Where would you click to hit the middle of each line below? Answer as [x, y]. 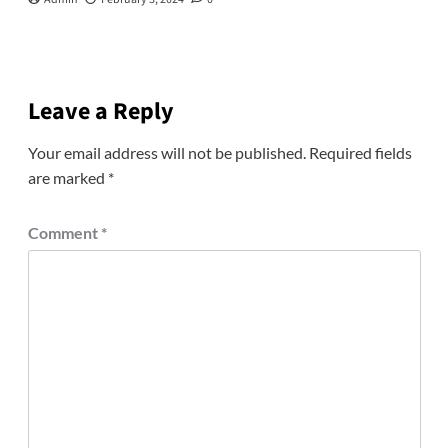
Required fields [360, 152]
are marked [67, 177]
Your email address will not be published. [166, 152]
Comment [64, 232]
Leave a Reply [100, 111]
